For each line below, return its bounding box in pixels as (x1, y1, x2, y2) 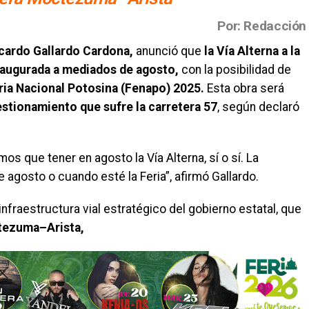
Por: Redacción (217, 17, 306, 34)
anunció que (133, 43, 204, 58)
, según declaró (217, 99, 299, 114)
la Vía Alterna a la (204, 43, 300, 58)
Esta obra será (204, 81, 284, 95)
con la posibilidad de (179, 62, 291, 77)
